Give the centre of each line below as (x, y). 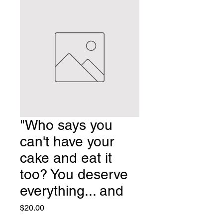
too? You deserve (74, 174)
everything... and (72, 191)
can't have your (67, 141)
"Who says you (66, 125)
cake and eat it (66, 158)
